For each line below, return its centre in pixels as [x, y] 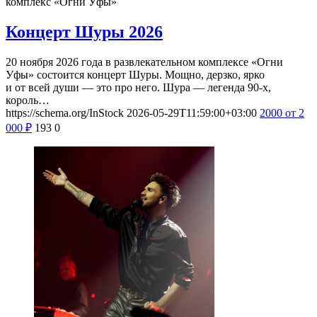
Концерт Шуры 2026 [84, 32]
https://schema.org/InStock [65, 113]
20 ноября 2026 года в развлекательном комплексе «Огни [144, 62]
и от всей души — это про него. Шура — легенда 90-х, [138, 88]
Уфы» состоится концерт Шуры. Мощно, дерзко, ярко [135, 75]
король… [28, 100]
